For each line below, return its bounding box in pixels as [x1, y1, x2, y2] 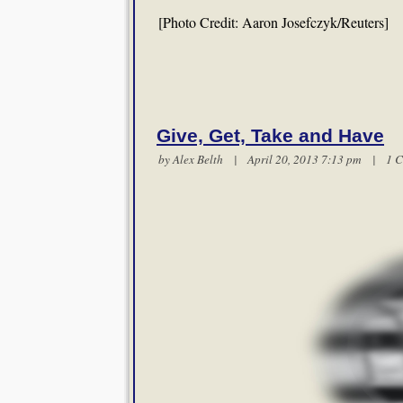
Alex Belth [173, 151, 223, 167]
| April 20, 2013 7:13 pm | [223, 151, 386, 167]
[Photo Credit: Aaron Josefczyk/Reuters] [158, 13, 389, 31]
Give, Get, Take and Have [157, 125, 384, 147]
